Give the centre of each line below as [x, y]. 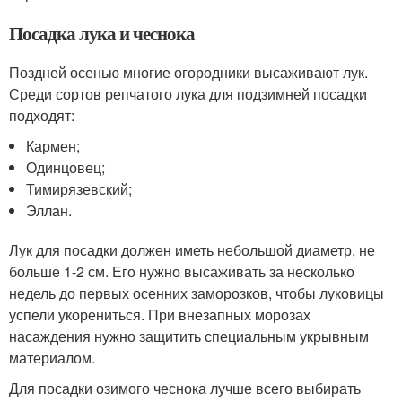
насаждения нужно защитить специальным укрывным [189, 336]
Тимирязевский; [79, 189]
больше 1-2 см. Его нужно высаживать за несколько [182, 271]
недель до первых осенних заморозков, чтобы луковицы [197, 293]
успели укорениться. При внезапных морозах [160, 315]
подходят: [42, 115]
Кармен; [53, 146]
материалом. [52, 358]
